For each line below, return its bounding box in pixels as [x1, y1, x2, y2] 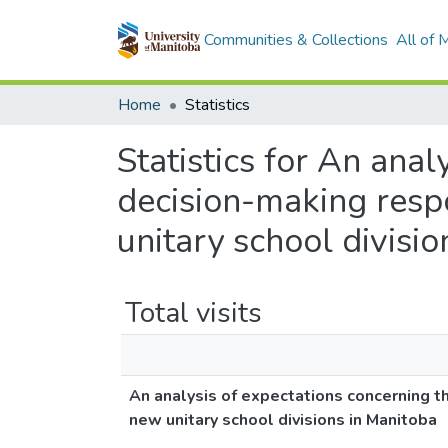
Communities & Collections [203, 29, 388, 51]
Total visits [125, 294, 262, 332]
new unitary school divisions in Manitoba [129, 409, 437, 431]
